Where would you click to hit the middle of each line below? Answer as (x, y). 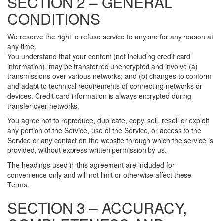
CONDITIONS (54, 18)
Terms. (18, 184)
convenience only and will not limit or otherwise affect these (99, 175)
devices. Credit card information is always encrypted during (99, 96)
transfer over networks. (43, 106)
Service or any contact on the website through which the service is (110, 140)
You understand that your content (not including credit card (99, 56)
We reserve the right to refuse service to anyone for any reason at (110, 37)
